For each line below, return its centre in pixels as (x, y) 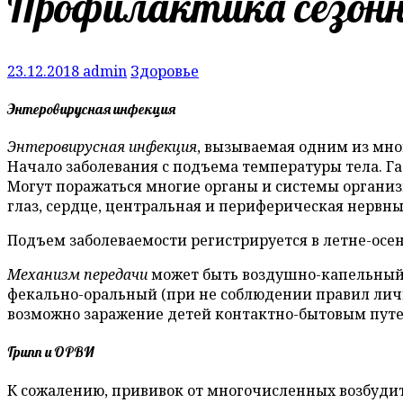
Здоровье (165, 71)
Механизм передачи (77, 275)
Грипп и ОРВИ (51, 352)
